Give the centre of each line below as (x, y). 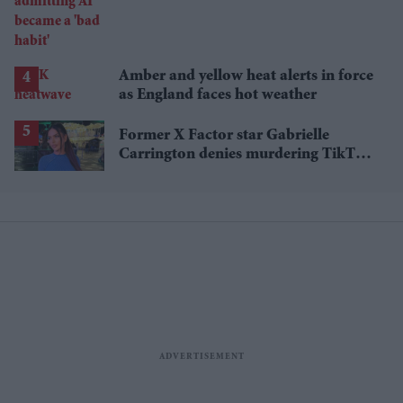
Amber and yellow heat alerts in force (246, 76)
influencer (153, 173)
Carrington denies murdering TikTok (245, 154)
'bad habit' (155, 10)
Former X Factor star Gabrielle (224, 135)
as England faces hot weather (218, 95)
